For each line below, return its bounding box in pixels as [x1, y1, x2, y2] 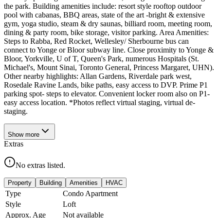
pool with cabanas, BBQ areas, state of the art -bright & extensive [4, 10, 205, 19]
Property [8, 179, 32, 186]
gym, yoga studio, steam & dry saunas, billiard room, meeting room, [4, 19, 212, 28]
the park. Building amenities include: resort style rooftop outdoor [4, 1, 201, 10]
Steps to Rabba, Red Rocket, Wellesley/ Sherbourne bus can [4, 36, 189, 45]
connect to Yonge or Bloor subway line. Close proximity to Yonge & [4, 45, 214, 54]
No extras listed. [16, 161, 65, 169]
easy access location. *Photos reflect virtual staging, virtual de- [4, 98, 195, 107]
